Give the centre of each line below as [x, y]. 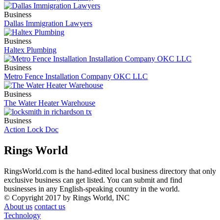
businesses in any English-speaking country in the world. [92, 189]
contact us [50, 206]
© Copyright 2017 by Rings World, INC [67, 197]
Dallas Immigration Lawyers [48, 23]
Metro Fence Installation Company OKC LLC [76, 76]
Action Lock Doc [31, 129]
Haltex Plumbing [30, 50]
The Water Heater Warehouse [50, 103]
